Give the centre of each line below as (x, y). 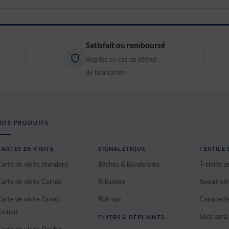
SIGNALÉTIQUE (122, 148)
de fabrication (106, 72)
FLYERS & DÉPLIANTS (131, 217)
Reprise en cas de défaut (121, 59)
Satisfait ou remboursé (125, 45)
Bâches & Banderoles (129, 164)
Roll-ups (110, 199)
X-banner (112, 181)
